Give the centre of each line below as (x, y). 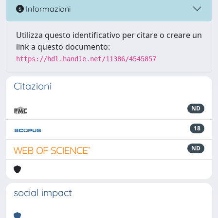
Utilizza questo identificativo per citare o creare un (109, 35)
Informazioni (47, 9)
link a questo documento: (63, 47)
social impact (43, 192)
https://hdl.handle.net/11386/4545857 (86, 59)
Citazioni (33, 86)
